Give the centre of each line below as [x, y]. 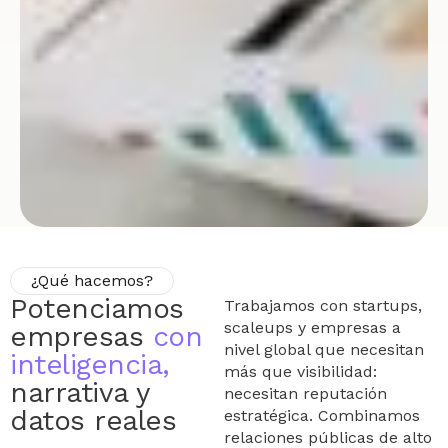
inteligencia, [90, 364]
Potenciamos [97, 308]
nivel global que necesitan [324, 349]
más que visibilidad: [300, 371]
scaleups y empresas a [312, 327]
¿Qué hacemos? [92, 280]
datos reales [93, 420]
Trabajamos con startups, [323, 305]
